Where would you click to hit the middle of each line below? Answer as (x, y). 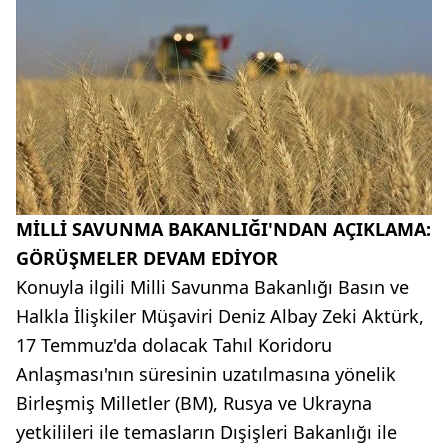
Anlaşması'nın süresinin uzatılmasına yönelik (206, 374)
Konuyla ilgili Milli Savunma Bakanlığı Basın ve (212, 287)
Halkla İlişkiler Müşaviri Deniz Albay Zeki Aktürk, (220, 316)
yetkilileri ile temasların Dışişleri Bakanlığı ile (206, 432)
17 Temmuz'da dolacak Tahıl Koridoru (174, 345)
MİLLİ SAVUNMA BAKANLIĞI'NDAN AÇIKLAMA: (223, 229)
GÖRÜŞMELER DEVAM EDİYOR (147, 258)
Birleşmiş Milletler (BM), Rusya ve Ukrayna (194, 403)
